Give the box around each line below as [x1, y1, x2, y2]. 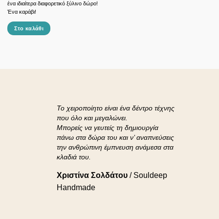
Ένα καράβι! [7, 9, 36, 15]
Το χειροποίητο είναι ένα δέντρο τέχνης [57, 104, 175, 112]
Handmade [57, 183, 95, 192]
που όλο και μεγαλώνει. [57, 113, 128, 122]
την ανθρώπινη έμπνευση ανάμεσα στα [57, 143, 174, 151]
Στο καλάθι [14, 25, 44, 32]
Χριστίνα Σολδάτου [57, 171, 128, 179]
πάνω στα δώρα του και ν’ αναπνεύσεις [57, 133, 174, 141]
